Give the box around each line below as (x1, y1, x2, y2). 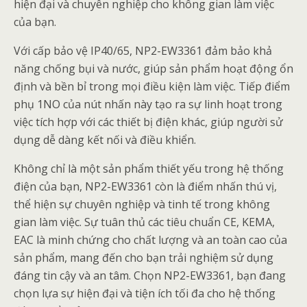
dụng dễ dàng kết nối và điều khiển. (14, 132, 196, 147)
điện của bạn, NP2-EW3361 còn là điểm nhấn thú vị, (14, 178, 277, 194)
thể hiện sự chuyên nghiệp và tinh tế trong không (14, 196, 270, 212)
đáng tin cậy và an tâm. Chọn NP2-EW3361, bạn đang (14, 267, 286, 283)
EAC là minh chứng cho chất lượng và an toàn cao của (14, 232, 287, 247)
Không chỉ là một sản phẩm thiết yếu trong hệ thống (14, 160, 284, 176)
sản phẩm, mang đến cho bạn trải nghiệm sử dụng (14, 249, 273, 265)
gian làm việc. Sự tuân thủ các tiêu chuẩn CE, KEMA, (14, 214, 275, 230)
